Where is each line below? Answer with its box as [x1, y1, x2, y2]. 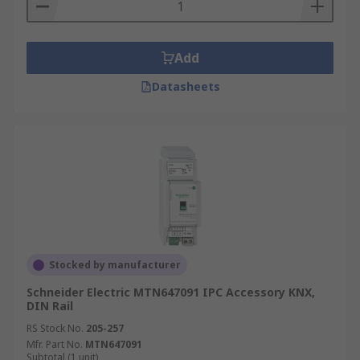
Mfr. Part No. [27, 337, 83, 351]
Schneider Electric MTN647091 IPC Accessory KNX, [27, 284, 315, 300]
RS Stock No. [27, 321, 84, 335]
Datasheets [151, 79, 220, 94]
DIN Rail [27, 298, 73, 313]
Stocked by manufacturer [49, 258, 181, 272]
